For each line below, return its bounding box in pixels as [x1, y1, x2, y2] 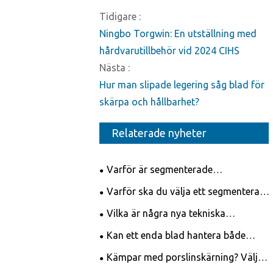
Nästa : [99, 62, 130, 74]
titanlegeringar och [99, 246, 183, 257]
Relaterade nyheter [112, 127, 207, 140]
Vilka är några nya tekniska [107, 208, 225, 219]
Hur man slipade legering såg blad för [99, 79, 264, 91]
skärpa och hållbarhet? [99, 96, 199, 108]
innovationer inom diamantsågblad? [99, 224, 260, 235]
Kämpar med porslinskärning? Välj [107, 252, 258, 263]
